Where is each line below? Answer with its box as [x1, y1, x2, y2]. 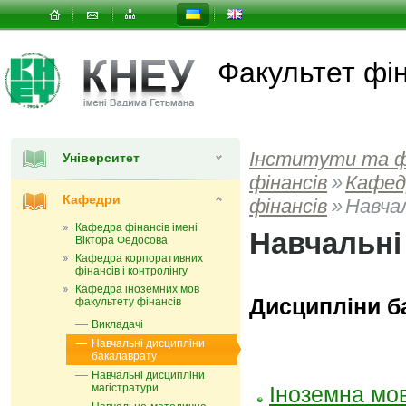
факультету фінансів [75, 295, 181, 308]
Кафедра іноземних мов [75, 283, 199, 295]
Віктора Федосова [75, 234, 168, 246]
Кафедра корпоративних [75, 252, 203, 265]
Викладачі [92, 318, 143, 331]
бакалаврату [92, 350, 157, 362]
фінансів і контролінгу [75, 265, 188, 277]
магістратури [92, 382, 159, 394]
